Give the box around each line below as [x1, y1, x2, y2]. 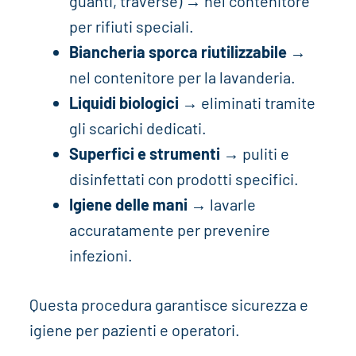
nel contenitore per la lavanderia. [68, 67, 296, 87]
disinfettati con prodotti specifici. [68, 168, 299, 188]
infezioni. [68, 245, 133, 265]
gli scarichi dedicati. [68, 118, 207, 137]
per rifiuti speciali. [68, 16, 194, 36]
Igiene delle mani [68, 194, 188, 214]
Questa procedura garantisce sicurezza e [29, 294, 308, 314]
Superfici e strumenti [68, 143, 220, 163]
